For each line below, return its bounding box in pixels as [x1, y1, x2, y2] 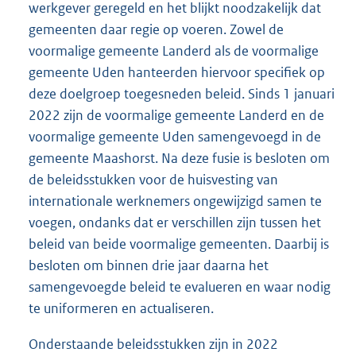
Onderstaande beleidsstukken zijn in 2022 [29, 335, 278, 353]
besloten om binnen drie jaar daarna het [29, 256, 269, 274]
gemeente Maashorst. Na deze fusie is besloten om [29, 149, 330, 167]
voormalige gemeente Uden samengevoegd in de [29, 127, 321, 145]
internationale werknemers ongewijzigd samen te [29, 192, 322, 210]
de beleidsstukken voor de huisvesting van [29, 170, 278, 188]
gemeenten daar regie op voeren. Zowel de [29, 20, 284, 38]
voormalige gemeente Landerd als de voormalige [29, 41, 319, 60]
